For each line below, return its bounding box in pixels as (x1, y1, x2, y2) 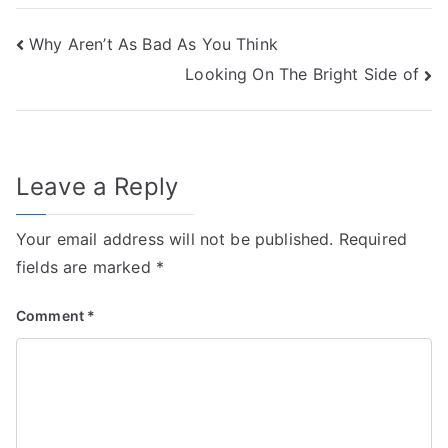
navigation (15, 70, 175, 109)
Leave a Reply (16, 171, 179, 201)
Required (338, 228, 408, 249)
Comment (16, 306, 88, 324)
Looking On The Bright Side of (185, 64, 419, 85)
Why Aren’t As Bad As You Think (29, 33, 278, 54)
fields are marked (16, 256, 156, 277)
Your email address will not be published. (16, 228, 334, 249)
